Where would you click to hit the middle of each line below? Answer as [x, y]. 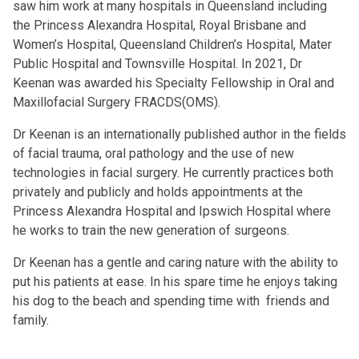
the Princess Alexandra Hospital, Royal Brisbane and [159, 25]
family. [31, 320]
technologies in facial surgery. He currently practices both [173, 173]
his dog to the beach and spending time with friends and [171, 301]
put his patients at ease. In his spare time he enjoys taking [175, 282]
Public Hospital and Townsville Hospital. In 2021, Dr [157, 64]
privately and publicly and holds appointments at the [158, 192]
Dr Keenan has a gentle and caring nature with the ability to [175, 262]
